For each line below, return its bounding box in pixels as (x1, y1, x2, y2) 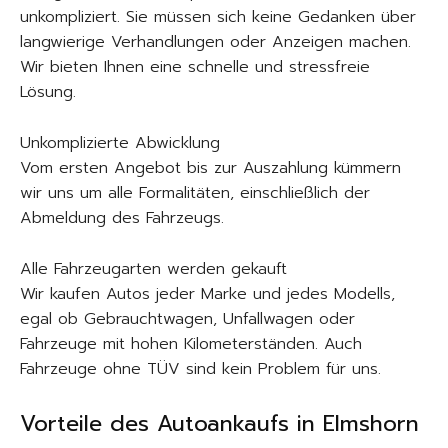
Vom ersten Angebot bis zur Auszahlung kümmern (20, 156, 401, 180)
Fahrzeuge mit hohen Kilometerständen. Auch (20, 332, 362, 356)
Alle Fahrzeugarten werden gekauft (20, 257, 287, 281)
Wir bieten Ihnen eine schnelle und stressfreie (20, 55, 370, 79)
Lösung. (20, 80, 76, 104)
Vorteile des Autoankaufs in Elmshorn (20, 407, 419, 440)
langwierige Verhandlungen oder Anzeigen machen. (20, 30, 411, 54)
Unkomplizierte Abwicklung (20, 131, 220, 155)
